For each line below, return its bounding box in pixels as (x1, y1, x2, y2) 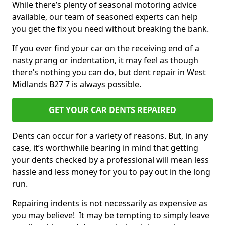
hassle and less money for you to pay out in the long (12, 166, 210, 177)
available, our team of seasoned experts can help (12, 11, 198, 22)
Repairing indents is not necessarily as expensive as (12, 198, 207, 209)
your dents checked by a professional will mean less (12, 154, 209, 165)
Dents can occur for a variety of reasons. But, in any (12, 130, 208, 141)
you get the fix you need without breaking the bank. (12, 23, 211, 34)
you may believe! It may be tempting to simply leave (12, 210, 209, 221)
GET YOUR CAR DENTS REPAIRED (49, 104, 176, 116)
